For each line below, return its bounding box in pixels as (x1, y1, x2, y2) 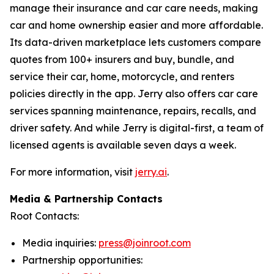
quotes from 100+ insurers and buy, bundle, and (10, 53, 234, 65)
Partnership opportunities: (22, 254, 143, 266)
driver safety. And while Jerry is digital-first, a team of (10, 122, 264, 134)
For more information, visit (10, 166, 135, 178)
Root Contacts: (10, 210, 79, 222)
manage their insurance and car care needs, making (10, 2, 258, 14)
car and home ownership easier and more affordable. (10, 19, 263, 31)
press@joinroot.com (98, 237, 191, 249)
